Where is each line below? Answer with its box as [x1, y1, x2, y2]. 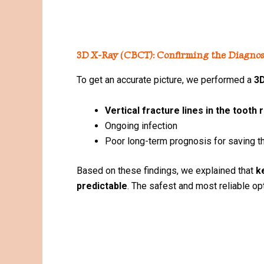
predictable [77, 180, 127, 192]
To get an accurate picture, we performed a [77, 74, 254, 86]
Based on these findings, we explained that [77, 165, 256, 176]
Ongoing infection [105, 120, 177, 131]
